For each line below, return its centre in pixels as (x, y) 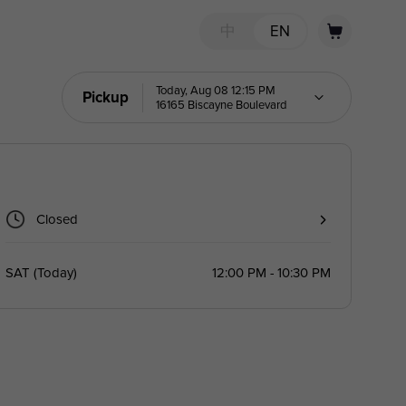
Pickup (106, 97)
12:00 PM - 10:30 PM (271, 272)
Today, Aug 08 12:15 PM (216, 90)
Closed (58, 220)
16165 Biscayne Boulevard (222, 105)
